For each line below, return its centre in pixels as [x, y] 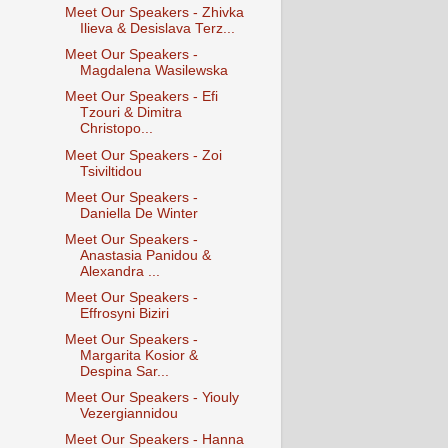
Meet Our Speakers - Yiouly [151, 398]
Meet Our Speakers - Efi [141, 97]
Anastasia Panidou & [145, 255]
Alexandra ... [119, 271]
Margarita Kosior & [138, 355]
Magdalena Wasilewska [153, 71]
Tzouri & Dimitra [130, 113]
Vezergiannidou [128, 414]
